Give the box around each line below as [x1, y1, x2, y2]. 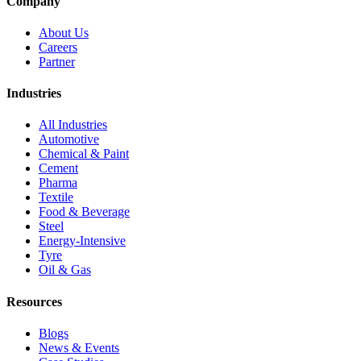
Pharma [39, 176, 77, 190]
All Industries [39, 118, 107, 132]
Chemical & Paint [39, 147, 129, 161]
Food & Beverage [39, 205, 130, 219]
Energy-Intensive [39, 234, 126, 248]
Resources [6, 294, 62, 309]
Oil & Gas [39, 263, 91, 277]
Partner [39, 54, 75, 68]
